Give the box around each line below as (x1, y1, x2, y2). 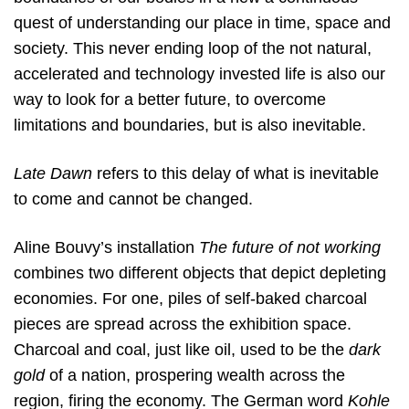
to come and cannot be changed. (14, 190, 253, 208)
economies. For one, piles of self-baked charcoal (14, 289, 367, 309)
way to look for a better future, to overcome (14, 89, 326, 109)
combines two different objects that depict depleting (14, 264, 386, 283)
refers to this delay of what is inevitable (97, 164, 379, 183)
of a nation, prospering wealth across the (45, 366, 345, 385)
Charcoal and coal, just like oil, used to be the (14, 341, 349, 360)
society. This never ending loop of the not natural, (14, 38, 372, 58)
